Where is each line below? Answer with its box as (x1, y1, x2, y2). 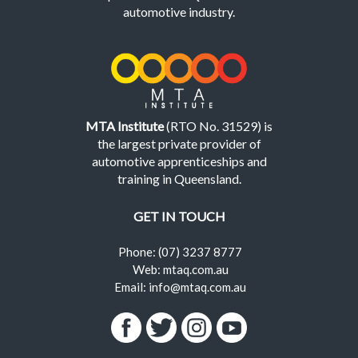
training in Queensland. (117, 170, 241, 186)
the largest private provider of (97, 135, 261, 151)
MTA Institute (86, 117, 164, 133)
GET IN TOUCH (133, 209, 225, 224)
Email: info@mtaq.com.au (114, 280, 246, 294)
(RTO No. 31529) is (164, 117, 272, 133)
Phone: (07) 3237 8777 (118, 245, 242, 259)
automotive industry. (123, 3, 235, 19)
